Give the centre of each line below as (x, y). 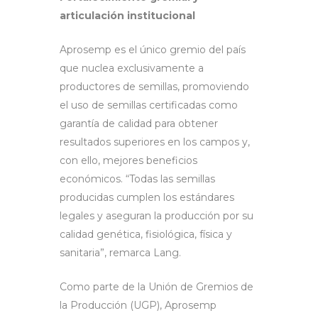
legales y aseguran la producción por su (157, 216)
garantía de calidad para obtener (139, 124)
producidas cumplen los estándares (147, 198)
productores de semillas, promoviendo (154, 87)
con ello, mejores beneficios (128, 161)
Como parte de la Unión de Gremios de (157, 287)
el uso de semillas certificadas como (149, 105)
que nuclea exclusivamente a (132, 68)
